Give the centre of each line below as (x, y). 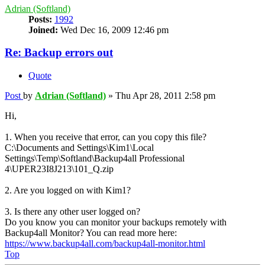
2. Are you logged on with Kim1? (68, 190)
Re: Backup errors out (59, 53)
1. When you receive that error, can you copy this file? (106, 137)
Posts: (40, 19)
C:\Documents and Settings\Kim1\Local (79, 147)
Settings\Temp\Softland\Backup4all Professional (95, 158)
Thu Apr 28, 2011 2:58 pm (165, 95)
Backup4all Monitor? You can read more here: (91, 232)
